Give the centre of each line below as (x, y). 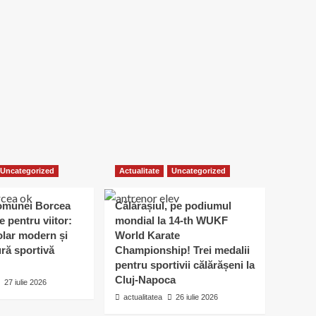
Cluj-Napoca (145, 280)
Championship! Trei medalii (182, 250)
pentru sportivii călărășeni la (185, 265)
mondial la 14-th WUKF (171, 220)
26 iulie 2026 (197, 297)
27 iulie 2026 (25, 282)
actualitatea (143, 297)
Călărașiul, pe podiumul (173, 206)
